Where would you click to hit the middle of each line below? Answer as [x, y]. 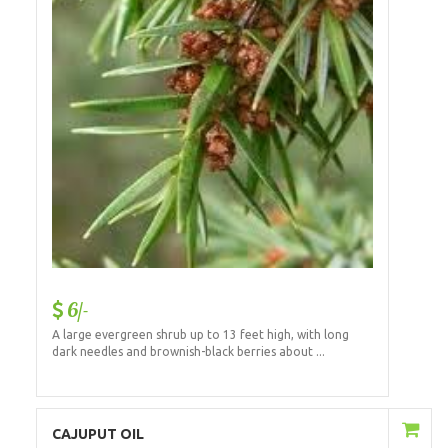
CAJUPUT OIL [97, 433]
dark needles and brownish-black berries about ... [188, 351]
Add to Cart [302, 430]
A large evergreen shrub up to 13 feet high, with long [200, 334]
